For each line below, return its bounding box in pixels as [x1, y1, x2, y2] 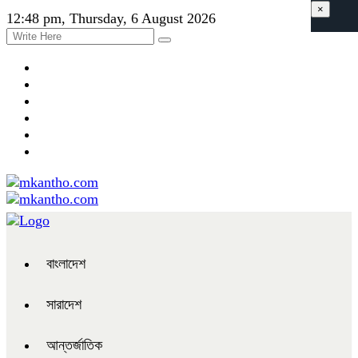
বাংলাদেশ [46, 256, 86, 272]
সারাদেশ [46, 296, 82, 312]
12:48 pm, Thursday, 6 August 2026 [6, 10, 216, 26]
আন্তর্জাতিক [46, 337, 102, 353]
